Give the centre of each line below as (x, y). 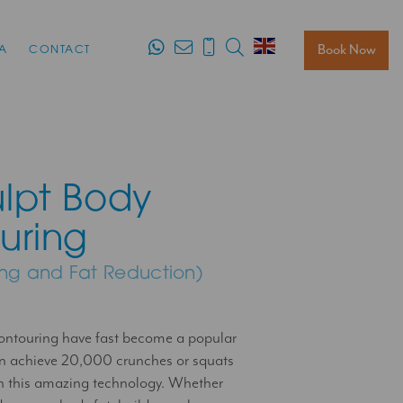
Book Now (346, 49)
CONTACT (60, 50)
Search (282, 46)
